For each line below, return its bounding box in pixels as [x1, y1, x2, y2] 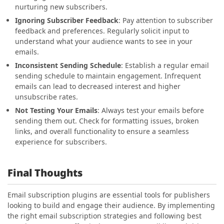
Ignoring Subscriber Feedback [15, 15, 118, 25]
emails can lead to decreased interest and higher [15, 81, 180, 91]
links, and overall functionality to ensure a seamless [15, 126, 189, 136]
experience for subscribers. [15, 136, 107, 146]
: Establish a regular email [121, 60, 209, 70]
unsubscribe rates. [15, 91, 78, 101]
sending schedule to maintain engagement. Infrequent [15, 70, 201, 80]
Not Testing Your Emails [15, 105, 97, 115]
